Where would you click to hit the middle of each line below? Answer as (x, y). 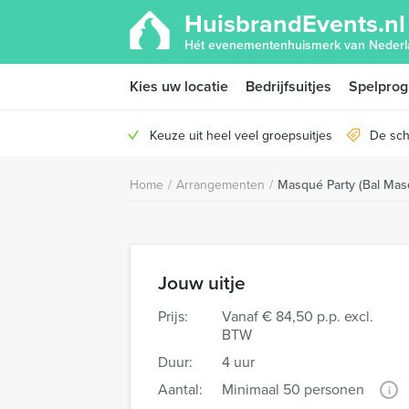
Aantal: (180, 389)
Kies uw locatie (179, 86)
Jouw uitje (202, 283)
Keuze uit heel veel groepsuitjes (241, 136)
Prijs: (173, 316)
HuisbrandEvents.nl (295, 24)
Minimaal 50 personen (293, 389)
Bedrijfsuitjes (288, 86)
